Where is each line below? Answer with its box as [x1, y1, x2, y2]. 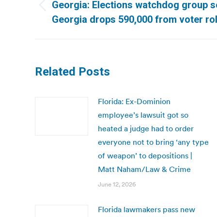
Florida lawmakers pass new [98, 204, 195, 214]
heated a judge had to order [98, 124, 194, 133]
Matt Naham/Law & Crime [98, 164, 191, 174]
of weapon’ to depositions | [98, 151, 192, 160]
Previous [51, 6, 81, 16]
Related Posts [35, 65, 110, 78]
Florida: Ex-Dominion [98, 96, 170, 106]
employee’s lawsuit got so [98, 110, 188, 120]
